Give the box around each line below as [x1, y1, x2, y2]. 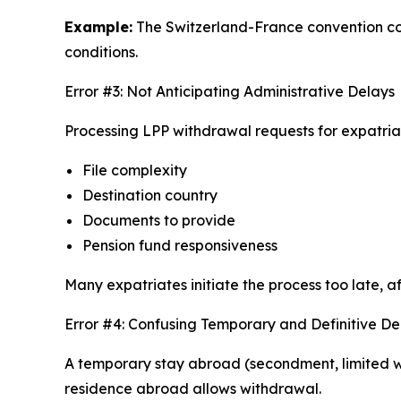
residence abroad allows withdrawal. [64, 380, 321, 398]
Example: [64, 18, 132, 37]
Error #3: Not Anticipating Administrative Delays [64, 82, 395, 101]
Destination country [82, 186, 218, 205]
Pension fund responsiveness [82, 236, 277, 255]
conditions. [64, 43, 138, 62]
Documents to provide [82, 211, 235, 230]
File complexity [82, 161, 187, 180]
